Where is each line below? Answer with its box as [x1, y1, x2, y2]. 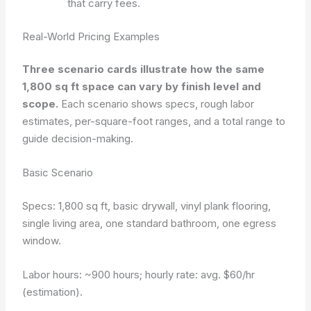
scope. [22, 97, 59, 110]
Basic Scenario [22, 166, 94, 179]
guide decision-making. [22, 132, 134, 145]
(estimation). [22, 285, 83, 299]
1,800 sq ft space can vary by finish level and [22, 80, 262, 93]
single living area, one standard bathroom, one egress [22, 216, 277, 230]
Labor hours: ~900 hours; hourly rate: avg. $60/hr [22, 267, 255, 281]
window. [22, 233, 62, 247]
